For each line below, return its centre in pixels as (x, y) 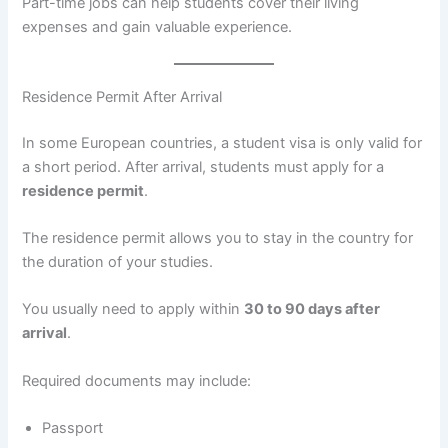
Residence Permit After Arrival (122, 96)
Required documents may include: (137, 380)
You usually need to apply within (133, 309)
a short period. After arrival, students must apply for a (203, 166)
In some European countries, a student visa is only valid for (222, 142)
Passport (73, 427)
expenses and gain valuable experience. (157, 27)
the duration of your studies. (118, 261)
